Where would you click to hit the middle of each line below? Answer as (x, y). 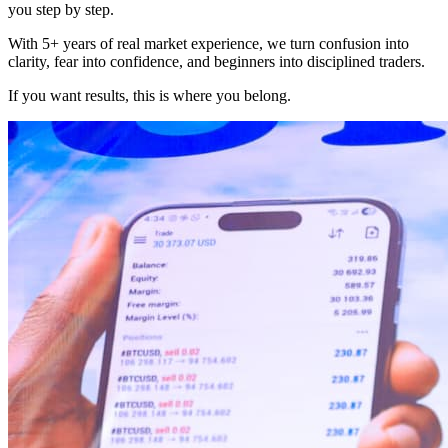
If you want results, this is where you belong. (149, 96)
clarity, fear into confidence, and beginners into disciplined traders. (216, 62)
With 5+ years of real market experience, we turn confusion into (208, 44)
